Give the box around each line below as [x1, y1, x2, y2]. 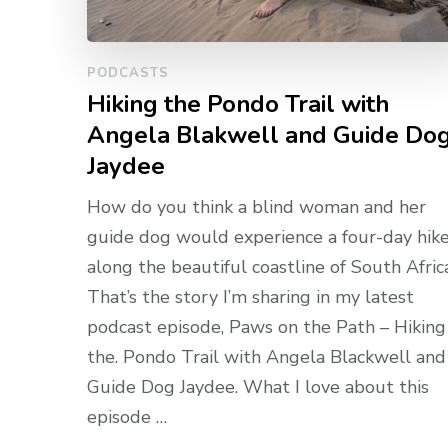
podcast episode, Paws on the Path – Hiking [87, 315, 446, 340]
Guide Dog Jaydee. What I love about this [87, 375, 429, 400]
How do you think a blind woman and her [87, 195, 426, 220]
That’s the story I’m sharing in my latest [87, 285, 414, 310]
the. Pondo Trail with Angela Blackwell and [87, 345, 446, 370]
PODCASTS [87, 64, 169, 83]
